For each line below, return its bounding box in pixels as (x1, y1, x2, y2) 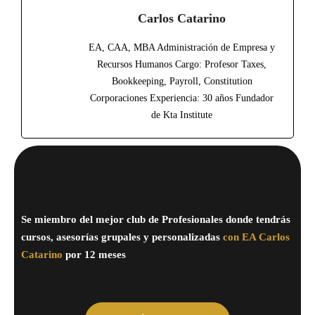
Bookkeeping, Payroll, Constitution (111, 75, 252, 86)
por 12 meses (65, 249, 126, 261)
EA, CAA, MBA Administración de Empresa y (89, 41, 276, 53)
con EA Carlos (223, 231, 290, 243)
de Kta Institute (151, 109, 213, 120)
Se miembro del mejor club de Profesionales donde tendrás (21, 214, 290, 226)
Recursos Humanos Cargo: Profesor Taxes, (97, 58, 267, 70)
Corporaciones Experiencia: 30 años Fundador (90, 92, 274, 103)
